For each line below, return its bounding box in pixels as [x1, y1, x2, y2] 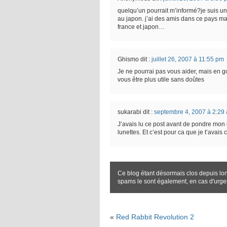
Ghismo [118, 56, 139, 63]
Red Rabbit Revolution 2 [116, 213, 194, 221]
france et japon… [118, 23, 165, 30]
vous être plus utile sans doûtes [118, 76, 204, 83]
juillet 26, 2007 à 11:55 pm [152, 56, 224, 63]
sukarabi [118, 108, 141, 116]
